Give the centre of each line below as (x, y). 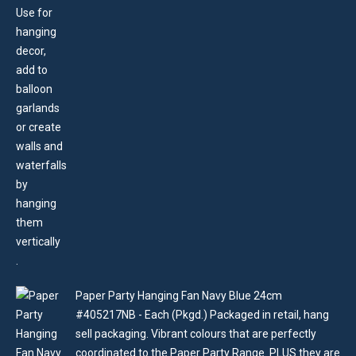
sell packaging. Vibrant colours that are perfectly (196, 333)
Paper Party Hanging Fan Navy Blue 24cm (179, 295)
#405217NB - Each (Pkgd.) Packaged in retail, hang (202, 314)
